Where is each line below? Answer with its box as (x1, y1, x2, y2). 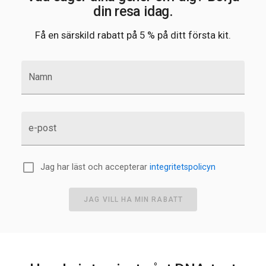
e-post (28, 122, 56, 134)
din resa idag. (93, 3, 173, 20)
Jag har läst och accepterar (40, 162, 150, 173)
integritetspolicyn (150, 162, 216, 173)
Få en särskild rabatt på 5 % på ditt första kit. (35, 29, 231, 42)
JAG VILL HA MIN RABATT (84, 195, 183, 204)
